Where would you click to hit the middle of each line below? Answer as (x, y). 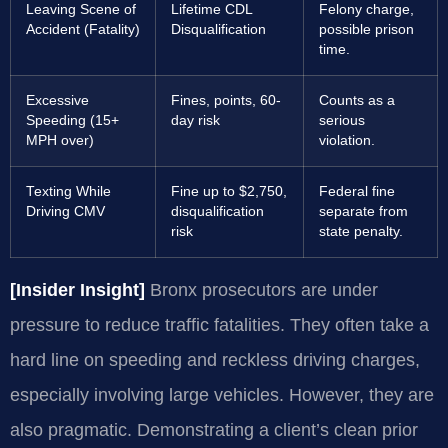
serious (342, 120)
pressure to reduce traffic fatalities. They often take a (219, 324)
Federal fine (357, 191)
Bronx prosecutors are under (261, 289)
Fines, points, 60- (226, 100)
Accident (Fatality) (83, 29)
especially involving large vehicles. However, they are (222, 394)
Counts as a (357, 100)
